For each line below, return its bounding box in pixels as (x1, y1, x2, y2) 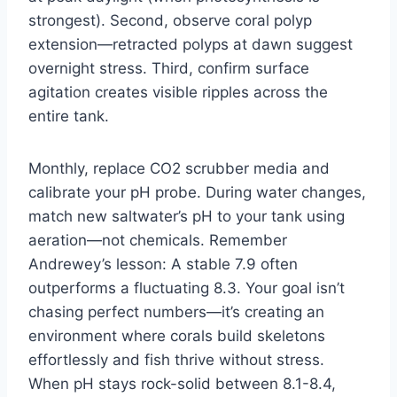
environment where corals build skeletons (28, 326, 325, 345)
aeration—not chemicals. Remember (28, 230, 287, 249)
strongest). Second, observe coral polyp (28, 11, 312, 29)
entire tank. (28, 106, 109, 125)
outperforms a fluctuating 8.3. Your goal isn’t (28, 278, 345, 297)
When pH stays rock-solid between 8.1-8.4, (28, 374, 336, 393)
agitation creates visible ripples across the (28, 82, 328, 101)
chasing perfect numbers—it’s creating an (28, 302, 324, 321)
